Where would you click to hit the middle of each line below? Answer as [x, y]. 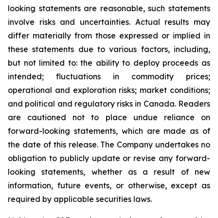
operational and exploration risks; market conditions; [109, 90]
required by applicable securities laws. [80, 199]
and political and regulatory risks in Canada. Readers [109, 104]
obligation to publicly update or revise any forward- [109, 158]
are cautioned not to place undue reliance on [109, 117]
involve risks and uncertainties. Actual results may [109, 22]
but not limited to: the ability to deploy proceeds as [109, 63]
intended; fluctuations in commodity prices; [109, 76]
